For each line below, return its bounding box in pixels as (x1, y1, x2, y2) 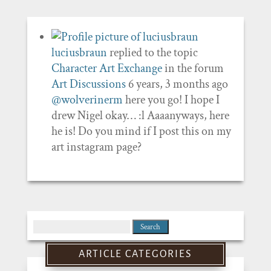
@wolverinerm (51, 92, 123, 108)
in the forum (162, 60, 224, 76)
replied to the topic (106, 45, 198, 60)
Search (32, 217, 64, 233)
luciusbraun (51, 45, 107, 60)
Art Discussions (51, 76, 126, 92)
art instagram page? (51, 139, 142, 155)
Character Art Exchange (51, 60, 162, 76)
